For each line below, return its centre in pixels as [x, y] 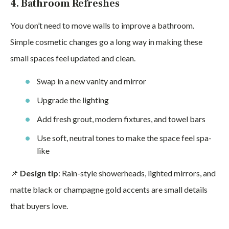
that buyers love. [39, 206]
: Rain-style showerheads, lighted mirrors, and [137, 173]
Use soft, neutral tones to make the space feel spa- [124, 138]
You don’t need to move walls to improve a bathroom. [102, 25]
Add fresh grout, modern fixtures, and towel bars [121, 119]
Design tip [39, 173]
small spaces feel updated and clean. [73, 58]
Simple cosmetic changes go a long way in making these [106, 42]
